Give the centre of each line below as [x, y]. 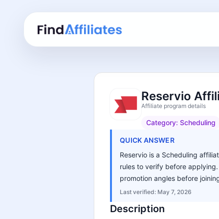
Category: [163, 122]
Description [137, 209]
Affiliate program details [174, 106]
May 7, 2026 [175, 192]
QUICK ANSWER [147, 140]
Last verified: [139, 192]
